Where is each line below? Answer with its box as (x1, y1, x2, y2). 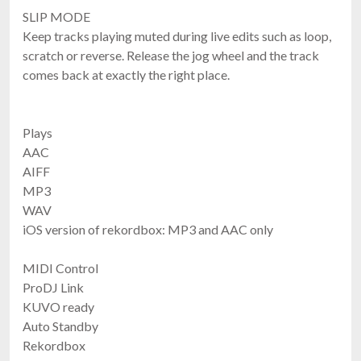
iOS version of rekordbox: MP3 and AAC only (23, 221, 273, 237)
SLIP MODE (23, 8, 90, 24)
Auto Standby (23, 317, 98, 334)
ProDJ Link (23, 279, 84, 295)
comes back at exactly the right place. (23, 66, 230, 82)
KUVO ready (23, 298, 94, 314)
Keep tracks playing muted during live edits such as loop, (23, 27, 331, 44)
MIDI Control (23, 259, 98, 276)
